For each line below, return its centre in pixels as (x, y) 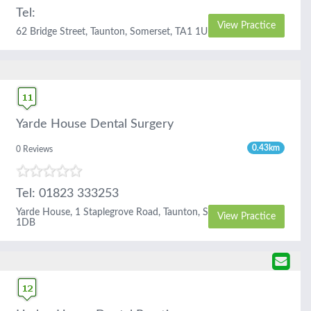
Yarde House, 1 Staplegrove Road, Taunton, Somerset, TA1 (141, 212)
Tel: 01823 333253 (67, 194)
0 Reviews (34, 149)
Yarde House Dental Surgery (95, 124)
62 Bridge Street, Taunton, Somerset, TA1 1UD (116, 32)
